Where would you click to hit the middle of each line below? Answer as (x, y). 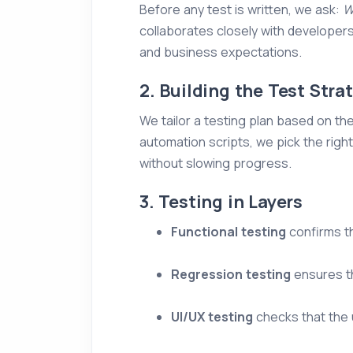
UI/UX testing (212, 317)
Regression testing (231, 274)
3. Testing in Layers (221, 202)
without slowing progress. (216, 163)
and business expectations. (221, 52)
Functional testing (229, 232)
